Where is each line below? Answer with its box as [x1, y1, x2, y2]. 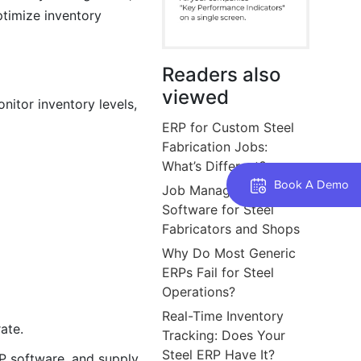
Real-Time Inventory [162, 307, 284, 324]
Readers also [162, 62, 281, 86]
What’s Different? [162, 157, 267, 174]
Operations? [162, 283, 236, 300]
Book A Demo [274, 177, 349, 191]
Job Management [162, 181, 269, 198]
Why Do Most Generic [162, 244, 297, 261]
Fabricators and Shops [162, 220, 301, 237]
